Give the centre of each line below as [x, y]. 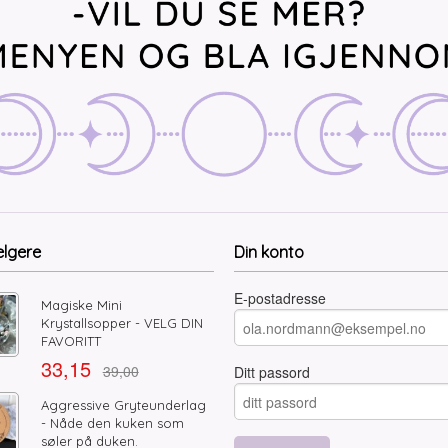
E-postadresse [280, 298]
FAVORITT [70, 341]
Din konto [269, 252]
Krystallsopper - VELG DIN [121, 323]
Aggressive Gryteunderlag [123, 405]
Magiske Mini [81, 305]
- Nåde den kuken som [112, 423]
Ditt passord [272, 372]
